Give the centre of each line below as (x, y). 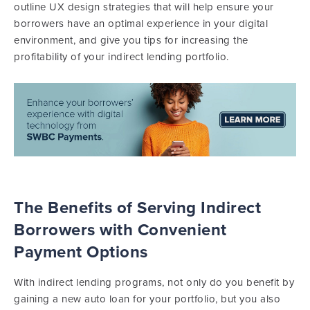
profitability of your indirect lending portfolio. (121, 57)
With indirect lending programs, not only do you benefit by (154, 282)
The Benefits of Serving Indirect (137, 208)
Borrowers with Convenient (120, 230)
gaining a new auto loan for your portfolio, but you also (147, 299)
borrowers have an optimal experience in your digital (141, 24)
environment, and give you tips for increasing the (131, 40)
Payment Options (81, 252)
